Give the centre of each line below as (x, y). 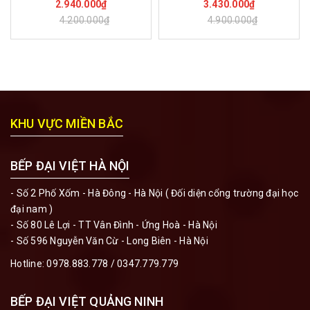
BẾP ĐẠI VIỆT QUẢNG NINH (87, 301)
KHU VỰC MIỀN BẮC (67, 124)
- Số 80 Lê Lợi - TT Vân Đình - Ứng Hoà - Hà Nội (114, 225)
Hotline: (29, 264)
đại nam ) (32, 209)
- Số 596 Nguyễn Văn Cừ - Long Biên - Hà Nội (109, 241)
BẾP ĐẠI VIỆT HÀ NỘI (70, 166)
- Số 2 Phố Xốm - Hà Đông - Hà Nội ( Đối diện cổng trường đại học (154, 193)
